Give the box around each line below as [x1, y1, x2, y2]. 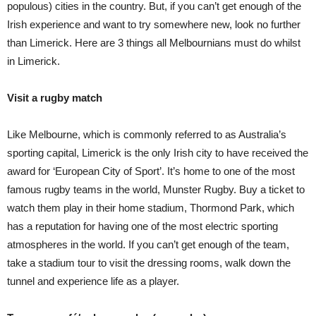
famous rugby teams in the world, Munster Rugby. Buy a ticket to [7, 183, 305, 195]
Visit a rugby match [7, 91, 102, 104]
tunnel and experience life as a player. [7, 274, 179, 287]
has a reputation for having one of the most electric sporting [7, 219, 278, 232]
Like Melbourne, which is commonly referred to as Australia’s [7, 128, 286, 140]
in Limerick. [7, 54, 60, 67]
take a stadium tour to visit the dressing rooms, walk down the [7, 256, 291, 269]
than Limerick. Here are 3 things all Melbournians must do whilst [7, 36, 300, 49]
